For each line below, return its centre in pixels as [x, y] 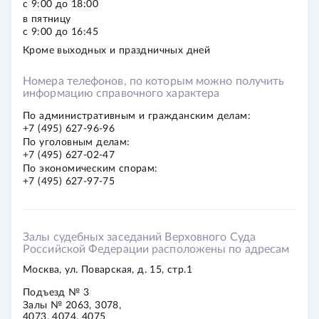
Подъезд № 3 [56, 293]
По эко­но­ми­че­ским [69, 169]
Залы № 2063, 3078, [72, 305]
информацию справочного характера [121, 93]
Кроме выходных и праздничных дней [117, 51]
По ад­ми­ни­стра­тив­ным [81, 116]
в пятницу [47, 19]
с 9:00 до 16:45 [61, 32]
